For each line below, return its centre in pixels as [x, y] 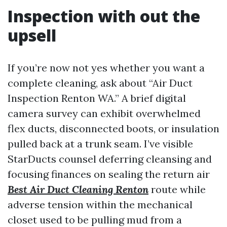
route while [177, 189]
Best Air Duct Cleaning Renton [78, 189]
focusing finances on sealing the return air [109, 174]
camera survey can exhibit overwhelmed [104, 113]
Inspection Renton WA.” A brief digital [97, 98]
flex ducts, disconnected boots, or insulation [113, 128]
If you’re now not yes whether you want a [106, 68]
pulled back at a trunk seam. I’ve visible [100, 144]
